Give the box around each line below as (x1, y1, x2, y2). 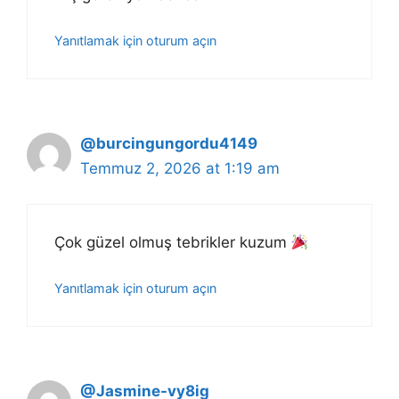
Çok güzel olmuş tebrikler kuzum (54, 233, 291, 252)
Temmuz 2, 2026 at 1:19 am (80, 159, 280, 177)
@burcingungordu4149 (80, 134, 257, 152)
